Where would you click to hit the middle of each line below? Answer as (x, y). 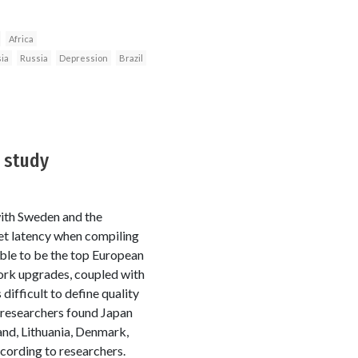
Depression (83, 58)
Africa (21, 38)
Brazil (131, 58)
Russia (34, 58)
